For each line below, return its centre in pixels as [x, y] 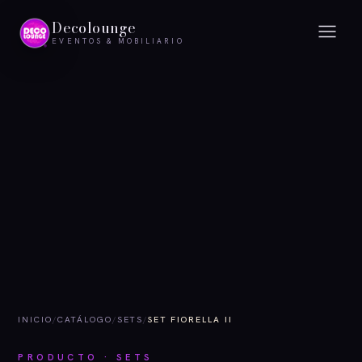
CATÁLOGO [84, 319]
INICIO [35, 319]
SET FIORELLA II [190, 319]
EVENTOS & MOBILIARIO [118, 41]
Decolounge [94, 28]
